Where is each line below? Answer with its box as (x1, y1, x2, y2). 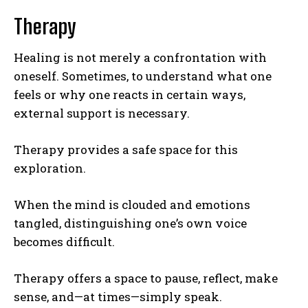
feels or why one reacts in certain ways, (14, 86, 245, 102)
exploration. (14, 159, 86, 176)
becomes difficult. (14, 233, 115, 250)
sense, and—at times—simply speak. (14, 288, 222, 305)
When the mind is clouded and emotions (14, 196, 250, 212)
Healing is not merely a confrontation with (14, 49, 267, 65)
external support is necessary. (14, 104, 190, 121)
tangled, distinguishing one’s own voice (14, 214, 247, 231)
